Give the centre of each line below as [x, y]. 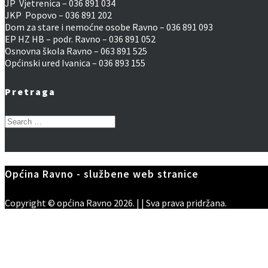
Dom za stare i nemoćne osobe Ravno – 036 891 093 [109, 27]
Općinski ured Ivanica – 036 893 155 [75, 63]
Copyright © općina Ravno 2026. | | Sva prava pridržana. [116, 202]
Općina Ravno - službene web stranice [102, 174]
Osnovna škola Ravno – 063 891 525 [76, 51]
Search [18, 121]
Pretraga [30, 92]
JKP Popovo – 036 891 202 [58, 15]
